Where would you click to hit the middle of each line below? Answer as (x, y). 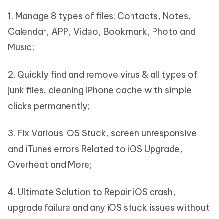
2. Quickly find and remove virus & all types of (103, 75)
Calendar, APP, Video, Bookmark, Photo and (102, 32)
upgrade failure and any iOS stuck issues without (109, 208)
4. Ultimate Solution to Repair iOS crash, (92, 192)
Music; (21, 47)
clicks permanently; (49, 106)
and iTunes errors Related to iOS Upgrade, (95, 149)
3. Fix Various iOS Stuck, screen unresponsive (102, 133)
